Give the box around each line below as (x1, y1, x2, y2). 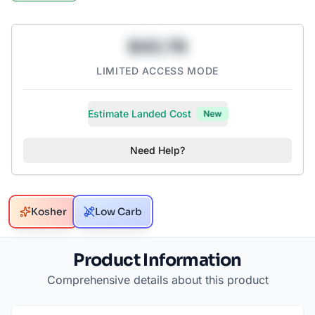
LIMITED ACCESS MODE (96, 65, 219, 77)
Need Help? (130, 144, 185, 157)
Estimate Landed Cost (87, 108, 191, 120)
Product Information (73, 250, 242, 271)
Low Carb (95, 205, 142, 219)
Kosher (31, 205, 67, 219)
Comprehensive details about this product (46, 273, 269, 288)
